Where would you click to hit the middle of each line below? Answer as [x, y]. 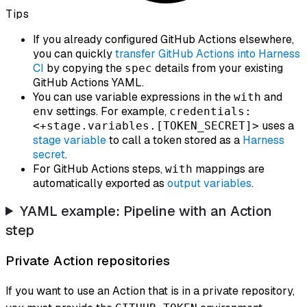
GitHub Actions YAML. [88, 82]
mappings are [229, 169]
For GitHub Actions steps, [99, 169]
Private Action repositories [88, 261]
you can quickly [74, 53]
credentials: [210, 111]
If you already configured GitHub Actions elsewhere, [163, 39]
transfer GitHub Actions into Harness [208, 53]
